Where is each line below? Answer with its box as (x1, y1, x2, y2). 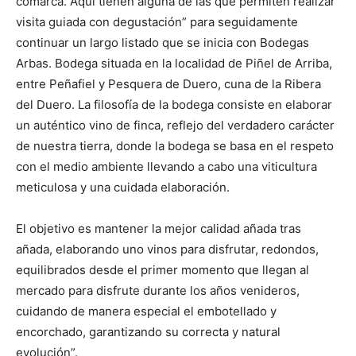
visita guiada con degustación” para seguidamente (16, 14, 298, 30)
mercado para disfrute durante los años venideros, (16, 283, 300, 299)
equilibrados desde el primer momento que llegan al (16, 262, 309, 278)
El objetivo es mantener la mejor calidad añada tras (16, 221, 301, 237)
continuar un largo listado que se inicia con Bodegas (16, 35, 309, 51)
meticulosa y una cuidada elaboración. (16, 180, 230, 195)
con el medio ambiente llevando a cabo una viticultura (16, 159, 317, 175)
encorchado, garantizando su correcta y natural (16, 324, 281, 340)
